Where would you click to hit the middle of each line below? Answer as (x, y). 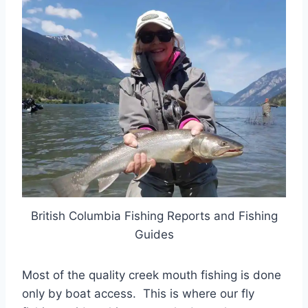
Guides (154, 234)
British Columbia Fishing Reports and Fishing (154, 216)
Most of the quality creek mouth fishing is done (152, 275)
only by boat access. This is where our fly (138, 293)
